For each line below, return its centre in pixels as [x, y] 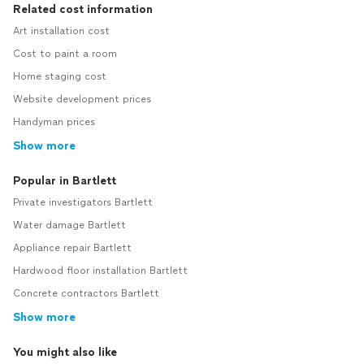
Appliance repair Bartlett [72, 248]
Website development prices [82, 100]
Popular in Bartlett [65, 181]
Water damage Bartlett [69, 225]
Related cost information [83, 10]
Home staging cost [60, 77]
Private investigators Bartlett [83, 203]
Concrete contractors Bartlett [86, 294]
